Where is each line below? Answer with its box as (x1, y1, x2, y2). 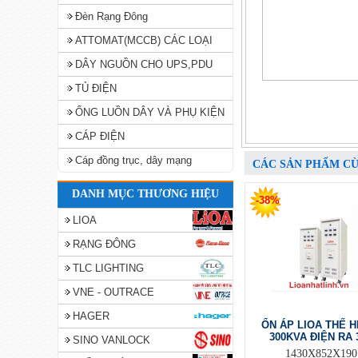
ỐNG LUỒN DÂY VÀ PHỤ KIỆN (75, 106, 225, 118)
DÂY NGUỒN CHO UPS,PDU (75, 58, 213, 70)
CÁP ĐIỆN (75, 130, 125, 142)
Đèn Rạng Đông (75, 10, 148, 22)
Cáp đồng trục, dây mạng (75, 154, 192, 166)
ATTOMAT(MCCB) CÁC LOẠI (75, 34, 213, 46)
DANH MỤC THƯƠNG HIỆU (72, 188, 219, 200)
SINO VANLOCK (73, 334, 150, 346)
